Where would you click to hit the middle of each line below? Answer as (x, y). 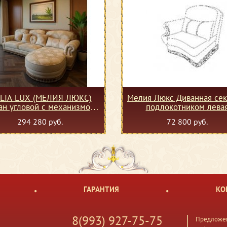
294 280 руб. (40, 122)
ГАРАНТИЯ (101, 189)
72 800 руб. (187, 122)
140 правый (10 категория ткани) (63, 116)
